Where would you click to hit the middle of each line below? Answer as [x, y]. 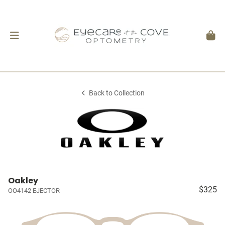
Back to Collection [117, 93]
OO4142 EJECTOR [34, 191]
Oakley [23, 181]
